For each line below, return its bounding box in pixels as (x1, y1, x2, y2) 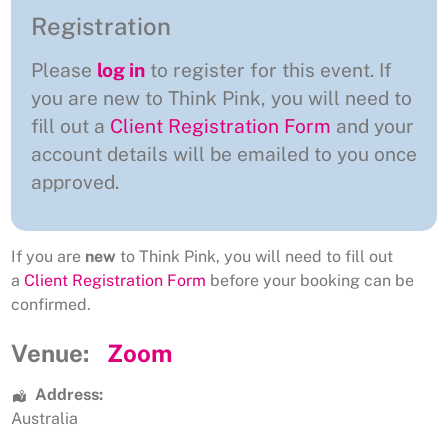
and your (331, 115, 414, 138)
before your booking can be (206, 270, 414, 290)
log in (97, 59, 145, 82)
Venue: (11, 339, 89, 368)
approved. (31, 171, 119, 194)
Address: (35, 385, 103, 405)
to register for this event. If (145, 59, 392, 82)
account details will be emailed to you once (31, 143, 417, 166)
